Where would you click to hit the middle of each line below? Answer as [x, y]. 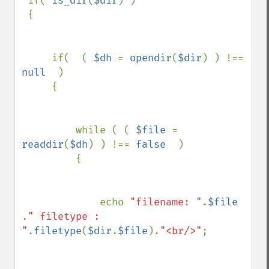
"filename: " [166, 202]
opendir [151, 58]
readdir [43, 144]
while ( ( [106, 130]
